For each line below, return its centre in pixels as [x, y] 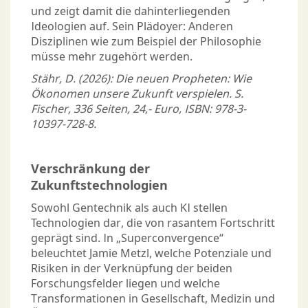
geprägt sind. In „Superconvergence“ [127, 238]
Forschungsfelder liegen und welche [125, 284]
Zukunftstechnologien [99, 185]
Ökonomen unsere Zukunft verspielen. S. [137, 94]
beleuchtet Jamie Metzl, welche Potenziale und [151, 253]
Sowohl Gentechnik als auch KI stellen [129, 208]
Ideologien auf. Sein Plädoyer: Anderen [132, 26]
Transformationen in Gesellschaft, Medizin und [153, 299]
